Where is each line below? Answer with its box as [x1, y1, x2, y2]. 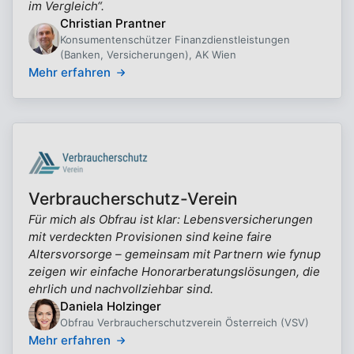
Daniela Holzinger [60, 299, 161, 314]
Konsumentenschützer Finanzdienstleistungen [60, 33, 290, 46]
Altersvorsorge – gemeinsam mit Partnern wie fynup [28, 247, 321, 262]
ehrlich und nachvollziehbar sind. [28, 281, 213, 296]
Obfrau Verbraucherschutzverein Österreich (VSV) [60, 316, 309, 329]
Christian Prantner [60, 16, 166, 31]
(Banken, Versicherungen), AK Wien [60, 48, 236, 61]
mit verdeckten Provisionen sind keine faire [28, 229, 272, 244]
